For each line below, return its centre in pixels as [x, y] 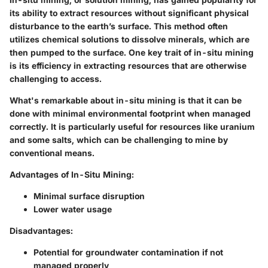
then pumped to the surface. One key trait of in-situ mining [132, 52]
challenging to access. [56, 78]
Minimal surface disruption [89, 196]
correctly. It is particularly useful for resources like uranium [132, 126]
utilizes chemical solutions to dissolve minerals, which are [130, 39]
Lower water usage [73, 209]
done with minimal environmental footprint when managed [130, 113]
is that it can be [209, 100]
